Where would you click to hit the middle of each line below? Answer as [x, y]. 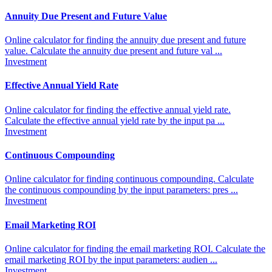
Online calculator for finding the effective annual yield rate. [118, 109]
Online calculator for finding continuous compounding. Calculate [129, 179]
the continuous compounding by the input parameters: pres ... [121, 190]
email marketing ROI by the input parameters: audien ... [111, 259]
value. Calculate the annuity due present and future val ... [114, 51]
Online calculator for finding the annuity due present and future [125, 40]
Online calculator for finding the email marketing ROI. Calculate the [135, 248]
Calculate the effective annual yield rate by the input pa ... [115, 120]
